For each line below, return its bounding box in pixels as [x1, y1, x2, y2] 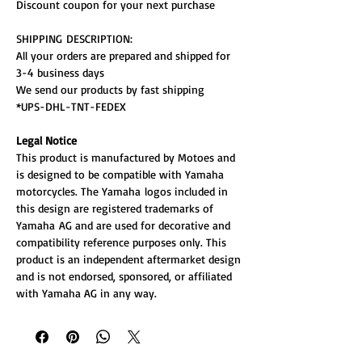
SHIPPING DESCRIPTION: [16, 31, 133, 45]
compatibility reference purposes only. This [16, 234, 226, 249]
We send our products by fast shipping [16, 82, 204, 96]
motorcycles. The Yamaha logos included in [16, 183, 228, 198]
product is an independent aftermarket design [16, 251, 241, 266]
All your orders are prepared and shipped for [16, 48, 230, 62]
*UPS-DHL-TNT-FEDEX [16, 99, 126, 113]
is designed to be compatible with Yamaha [16, 166, 224, 181]
